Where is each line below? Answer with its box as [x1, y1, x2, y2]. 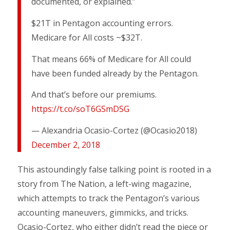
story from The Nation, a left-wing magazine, [17, 178, 191, 189]
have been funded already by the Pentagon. [31, 67, 199, 79]
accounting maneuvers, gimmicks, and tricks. [17, 206, 188, 218]
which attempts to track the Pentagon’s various [17, 192, 200, 204]
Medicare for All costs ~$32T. [31, 31, 142, 43]
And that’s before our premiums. [31, 89, 157, 101]
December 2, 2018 [31, 139, 100, 150]
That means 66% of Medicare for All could [31, 53, 191, 65]
